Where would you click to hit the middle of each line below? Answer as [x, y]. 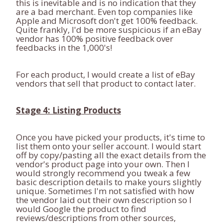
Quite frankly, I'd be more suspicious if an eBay [109, 30]
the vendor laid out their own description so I [104, 200]
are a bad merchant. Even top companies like [104, 12]
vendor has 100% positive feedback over [95, 39]
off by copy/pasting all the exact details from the [111, 155]
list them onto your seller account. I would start [109, 146]
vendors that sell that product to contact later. [106, 83]
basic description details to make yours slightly [109, 182]
